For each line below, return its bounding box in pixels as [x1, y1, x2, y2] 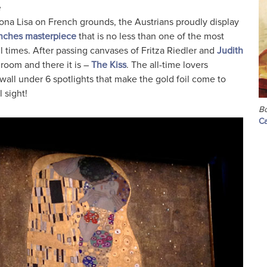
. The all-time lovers [126, 59, 208, 72]
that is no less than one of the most [76, 30, 224, 43]
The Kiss [91, 59, 126, 72]
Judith [216, 45, 243, 57]
